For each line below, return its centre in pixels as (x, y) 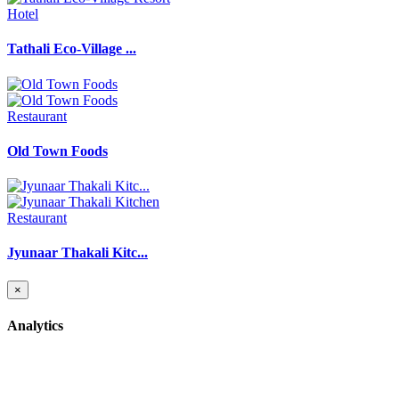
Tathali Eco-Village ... (72, 49)
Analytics (35, 325)
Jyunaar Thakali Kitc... (77, 253)
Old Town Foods (57, 151)
